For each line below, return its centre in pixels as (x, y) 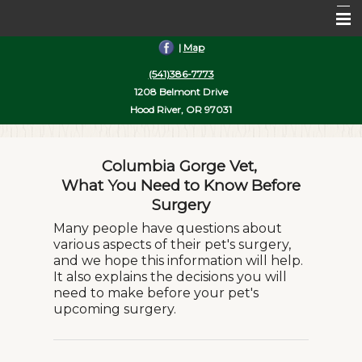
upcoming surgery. (115, 309)
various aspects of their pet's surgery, (172, 244)
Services (35, 117)
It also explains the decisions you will (170, 277)
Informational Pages (65, 182)
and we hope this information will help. (180, 261)
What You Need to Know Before (181, 185)
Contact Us (41, 246)
